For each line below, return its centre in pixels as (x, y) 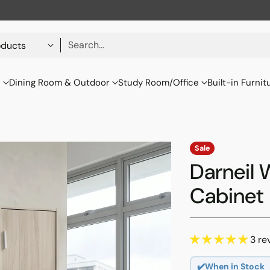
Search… (86, 45)
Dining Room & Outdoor (59, 83)
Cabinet (226, 196)
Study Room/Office (158, 83)
